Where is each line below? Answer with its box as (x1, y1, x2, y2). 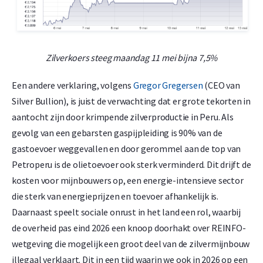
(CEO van (203, 79, 240, 92)
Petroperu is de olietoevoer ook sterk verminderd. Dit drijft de (12, 159, 251, 171)
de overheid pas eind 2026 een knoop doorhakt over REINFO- (12, 222, 246, 234)
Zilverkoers (45, 52, 89, 64)
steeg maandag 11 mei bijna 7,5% (89, 52, 218, 64)
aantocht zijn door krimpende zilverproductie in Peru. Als (12, 111, 234, 123)
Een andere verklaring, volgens (12, 79, 133, 92)
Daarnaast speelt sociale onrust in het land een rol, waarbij (12, 206, 241, 218)
